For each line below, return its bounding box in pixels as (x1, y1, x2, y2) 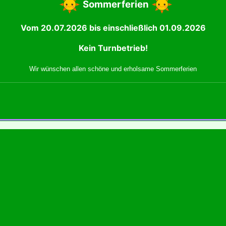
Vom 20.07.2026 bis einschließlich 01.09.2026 (20, 23, 206, 33)
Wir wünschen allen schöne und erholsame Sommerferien (29, 65, 197, 73)
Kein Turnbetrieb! (78, 43, 148, 53)
